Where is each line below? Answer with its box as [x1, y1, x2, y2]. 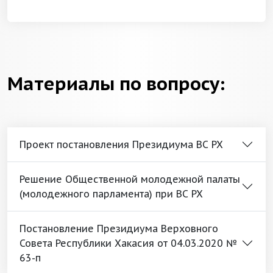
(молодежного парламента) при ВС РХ [19, 188, 203, 200]
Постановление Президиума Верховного [19, 222, 218, 235]
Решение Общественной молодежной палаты [19, 173, 240, 185]
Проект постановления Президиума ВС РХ [19, 138, 223, 151]
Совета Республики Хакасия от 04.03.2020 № [19, 237, 237, 249]
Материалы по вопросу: [7, 71, 225, 95]
